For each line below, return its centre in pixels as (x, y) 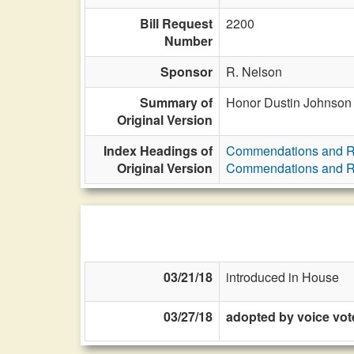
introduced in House (282, 277)
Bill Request (176, 23)
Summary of (176, 102)
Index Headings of (158, 151)
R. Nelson (254, 72)
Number (188, 41)
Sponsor (186, 72)
